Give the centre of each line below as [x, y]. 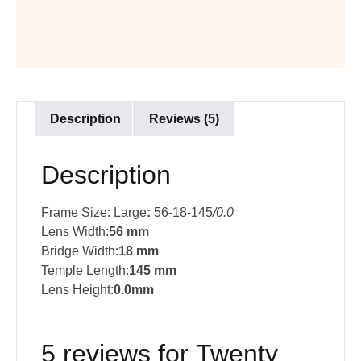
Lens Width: [75, 231]
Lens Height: [77, 289]
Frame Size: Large [94, 212]
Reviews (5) [184, 118]
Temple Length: [85, 270]
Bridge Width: [80, 251]
